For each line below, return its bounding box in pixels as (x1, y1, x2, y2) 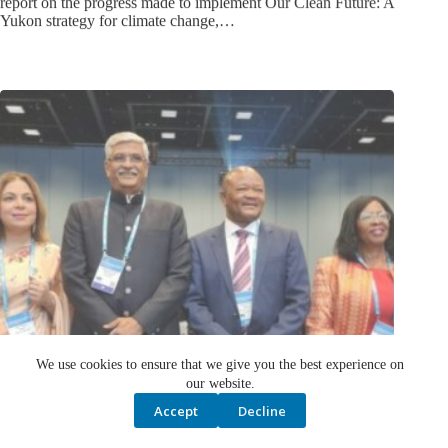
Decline (238, 401, 287, 420)
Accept (154, 401, 199, 420)
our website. (185, 376, 255, 391)
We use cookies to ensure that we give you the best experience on (36, 357, 405, 372)
